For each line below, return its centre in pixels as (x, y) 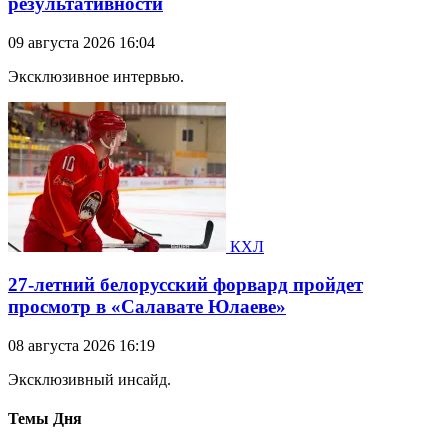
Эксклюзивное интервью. (96, 76)
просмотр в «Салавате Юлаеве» (147, 307)
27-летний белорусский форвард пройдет (185, 285)
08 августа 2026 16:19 (81, 346)
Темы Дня (45, 419)
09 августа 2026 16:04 (81, 42)
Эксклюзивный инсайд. (89, 380)
